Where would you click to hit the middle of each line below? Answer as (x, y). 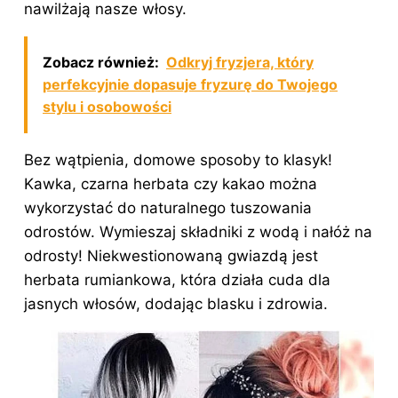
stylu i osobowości (107, 106)
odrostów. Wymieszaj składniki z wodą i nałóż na (198, 231)
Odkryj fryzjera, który (240, 62)
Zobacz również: (101, 62)
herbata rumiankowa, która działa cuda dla (177, 279)
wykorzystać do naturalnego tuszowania (168, 207)
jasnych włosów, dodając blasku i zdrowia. (176, 303)
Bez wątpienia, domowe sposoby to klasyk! (178, 159)
